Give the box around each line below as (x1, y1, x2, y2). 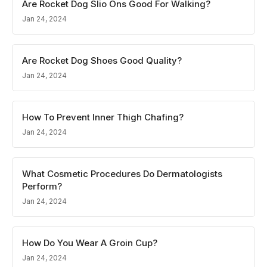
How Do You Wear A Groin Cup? (22, 237, 157, 249)
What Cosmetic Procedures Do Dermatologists (22, 168, 222, 179)
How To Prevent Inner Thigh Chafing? (22, 111, 184, 123)
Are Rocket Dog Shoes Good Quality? (22, 55, 182, 66)
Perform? (22, 181, 62, 192)
